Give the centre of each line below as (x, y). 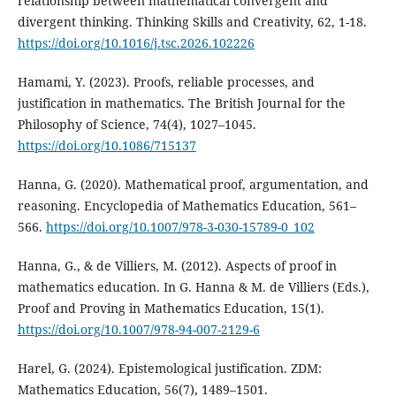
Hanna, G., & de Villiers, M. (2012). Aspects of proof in (177, 265)
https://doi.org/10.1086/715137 (107, 145)
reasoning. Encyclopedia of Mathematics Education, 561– (187, 205)
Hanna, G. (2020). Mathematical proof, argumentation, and (193, 184)
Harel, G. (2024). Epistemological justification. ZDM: (169, 368)
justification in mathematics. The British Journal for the (181, 103)
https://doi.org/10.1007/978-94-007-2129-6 (138, 329)
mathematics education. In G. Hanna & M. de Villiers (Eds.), (193, 286)
